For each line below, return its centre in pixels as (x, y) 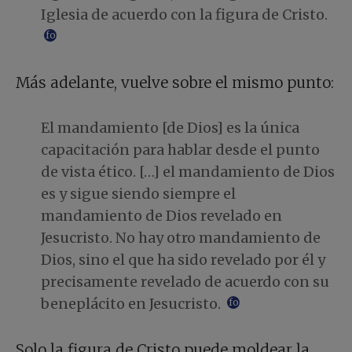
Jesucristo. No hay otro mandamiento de (181, 238)
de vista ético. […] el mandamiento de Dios (188, 172)
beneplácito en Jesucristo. (132, 304)
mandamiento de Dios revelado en (161, 216)
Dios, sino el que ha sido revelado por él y (183, 260)
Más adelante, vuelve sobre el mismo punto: (175, 83)
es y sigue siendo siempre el (138, 194)
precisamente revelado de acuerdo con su (185, 282)
